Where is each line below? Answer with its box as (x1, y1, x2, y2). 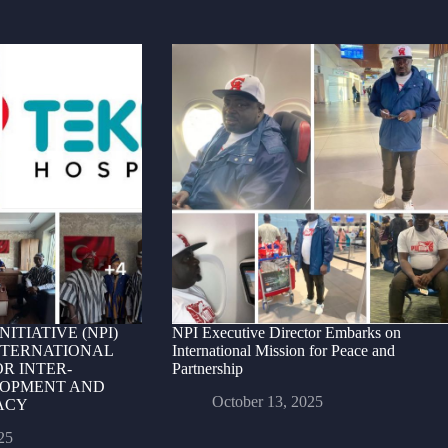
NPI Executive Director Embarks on (171, 324, 401, 342)
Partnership (171, 360, 243, 378)
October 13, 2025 (211, 393, 323, 411)
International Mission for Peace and (171, 342, 395, 360)
